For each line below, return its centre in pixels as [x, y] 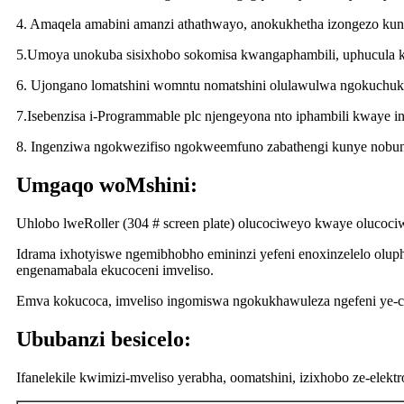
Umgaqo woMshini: [107, 185]
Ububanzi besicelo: [104, 339]
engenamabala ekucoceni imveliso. [115, 270]
